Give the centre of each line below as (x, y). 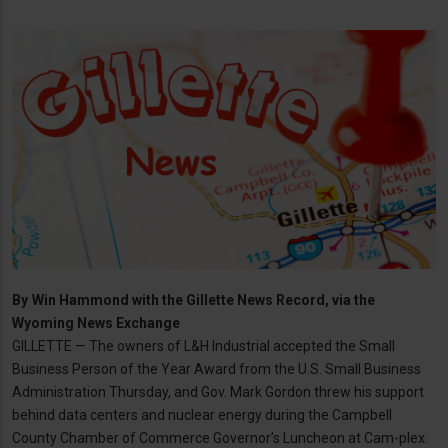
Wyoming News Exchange (96, 322)
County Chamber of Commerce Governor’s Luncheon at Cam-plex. (220, 437)
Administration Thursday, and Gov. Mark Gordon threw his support (218, 391)
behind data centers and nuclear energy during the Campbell (202, 414)
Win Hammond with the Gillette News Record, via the (203, 299)
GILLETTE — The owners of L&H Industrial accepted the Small (203, 345)
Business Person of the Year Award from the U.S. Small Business (216, 368)
